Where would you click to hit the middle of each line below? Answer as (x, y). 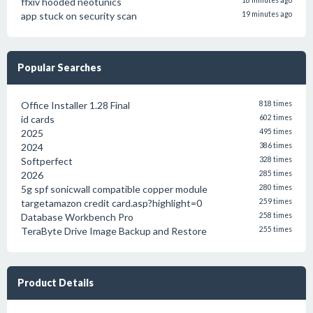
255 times (276, 229)
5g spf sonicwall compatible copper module (114, 189)
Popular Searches (59, 67)
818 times (276, 103)
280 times (276, 187)
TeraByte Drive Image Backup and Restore (114, 231)
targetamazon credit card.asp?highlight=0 (111, 203)
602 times (276, 117)
